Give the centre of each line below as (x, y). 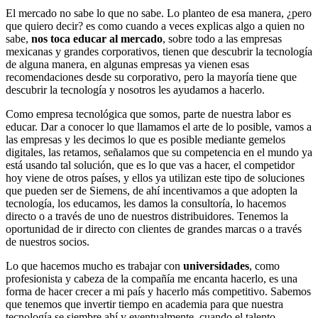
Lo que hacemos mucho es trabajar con (94, 266)
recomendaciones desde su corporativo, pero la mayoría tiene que (151, 77)
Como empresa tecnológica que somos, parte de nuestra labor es (148, 114)
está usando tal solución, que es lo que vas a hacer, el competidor (150, 165)
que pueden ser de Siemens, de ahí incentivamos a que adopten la (152, 191)
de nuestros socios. (48, 242)
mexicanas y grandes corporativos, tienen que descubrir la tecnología (159, 52)
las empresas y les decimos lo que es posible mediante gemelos (146, 140)
